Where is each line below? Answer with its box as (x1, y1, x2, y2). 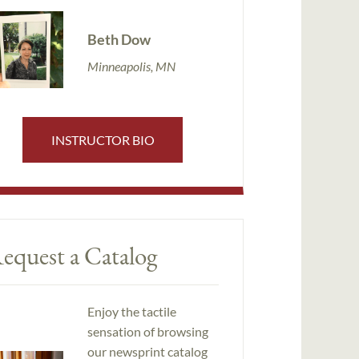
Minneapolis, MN (87, 58, 175, 74)
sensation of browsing (87, 324, 208, 340)
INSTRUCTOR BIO (50, 131, 155, 147)
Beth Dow (87, 30, 151, 48)
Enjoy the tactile (87, 304, 176, 320)
